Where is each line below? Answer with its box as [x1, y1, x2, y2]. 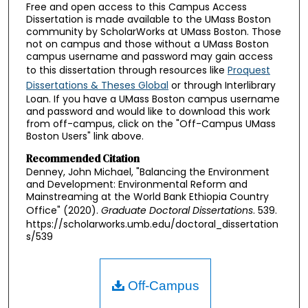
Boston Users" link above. [25, 129, 144, 144]
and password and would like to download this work [25, 104, 270, 119]
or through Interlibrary [168, 78, 276, 93]
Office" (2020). [25, 203, 101, 218]
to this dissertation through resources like [25, 63, 228, 78]
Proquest [227, 63, 270, 78]
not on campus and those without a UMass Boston [25, 37, 269, 52]
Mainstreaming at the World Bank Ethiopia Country [25, 190, 269, 204]
